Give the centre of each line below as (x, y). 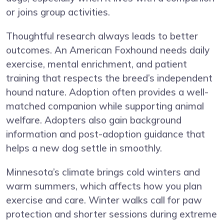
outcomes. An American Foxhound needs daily (108, 50)
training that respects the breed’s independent (109, 78)
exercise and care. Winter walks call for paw (104, 200)
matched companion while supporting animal (105, 106)
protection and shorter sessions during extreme (111, 214)
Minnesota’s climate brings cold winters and (103, 172)
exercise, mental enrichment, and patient (96, 64)
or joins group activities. (58, 12)
